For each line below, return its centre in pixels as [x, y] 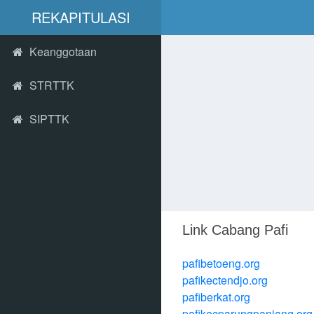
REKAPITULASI [81, 17]
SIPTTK [49, 119]
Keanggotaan [63, 52]
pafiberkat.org [216, 297]
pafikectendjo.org [225, 280]
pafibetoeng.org [221, 263]
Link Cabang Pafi [235, 230]
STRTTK [52, 85]
